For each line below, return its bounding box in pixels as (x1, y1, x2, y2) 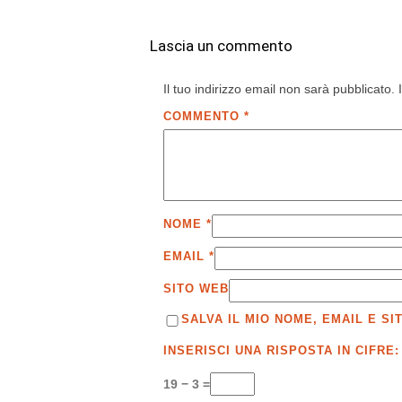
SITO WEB (163, 281, 229, 295)
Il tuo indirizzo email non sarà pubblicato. (163, 82, 395, 97)
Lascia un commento (150, 37, 293, 56)
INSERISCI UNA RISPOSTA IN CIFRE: (163, 344, 399, 358)
